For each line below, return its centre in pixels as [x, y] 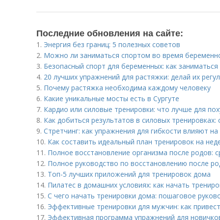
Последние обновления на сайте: [110, 33]
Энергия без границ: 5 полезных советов [112, 44]
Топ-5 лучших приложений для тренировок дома [129, 174]
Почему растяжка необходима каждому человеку [127, 88]
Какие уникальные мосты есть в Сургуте [111, 98]
